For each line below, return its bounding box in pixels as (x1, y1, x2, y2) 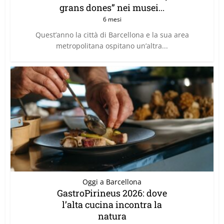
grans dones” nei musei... (59, 1, 164, 13)
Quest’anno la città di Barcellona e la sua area (35, 29, 189, 39)
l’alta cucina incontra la (62, 198, 162, 211)
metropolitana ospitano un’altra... (56, 40, 168, 50)
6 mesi (102, 14, 121, 23)
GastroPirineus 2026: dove (57, 187, 167, 199)
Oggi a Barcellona (82, 177, 141, 187)
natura (97, 210, 126, 222)
